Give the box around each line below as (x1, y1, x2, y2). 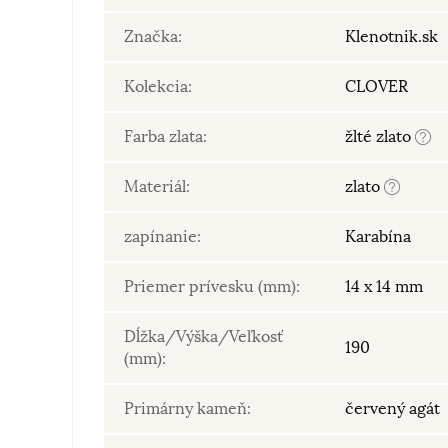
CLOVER (345, 77, 408, 97)
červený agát (345, 399, 440, 419)
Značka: (124, 27, 182, 47)
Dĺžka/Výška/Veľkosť (124, 327, 283, 347)
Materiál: (124, 177, 190, 197)
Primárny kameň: (124, 399, 251, 419)
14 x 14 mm (345, 277, 423, 297)
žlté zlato (345, 127, 415, 147)
